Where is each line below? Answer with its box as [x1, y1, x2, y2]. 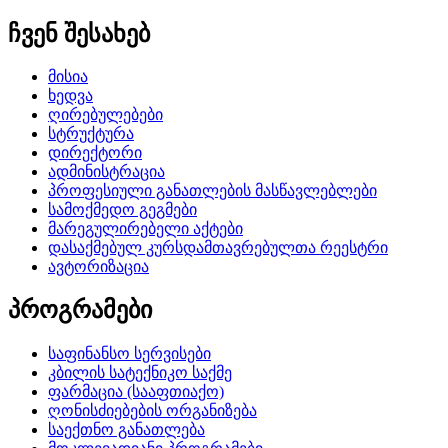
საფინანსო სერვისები [48, 345, 211, 363]
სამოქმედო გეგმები [48, 201, 197, 219]
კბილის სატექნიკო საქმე [48, 364, 232, 382]
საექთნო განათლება [48, 421, 205, 439]
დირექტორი [48, 144, 142, 162]
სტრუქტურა [48, 125, 134, 143]
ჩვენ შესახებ [8, 20, 150, 47]
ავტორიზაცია [48, 258, 149, 276]
